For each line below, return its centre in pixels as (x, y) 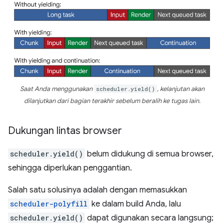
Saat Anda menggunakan (57, 89)
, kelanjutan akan (180, 89)
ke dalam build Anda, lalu (135, 204)
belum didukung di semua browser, (149, 154)
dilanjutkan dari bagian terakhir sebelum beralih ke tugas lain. (112, 101)
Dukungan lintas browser (65, 131)
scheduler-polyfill (49, 204)
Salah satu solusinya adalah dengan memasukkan (97, 190)
